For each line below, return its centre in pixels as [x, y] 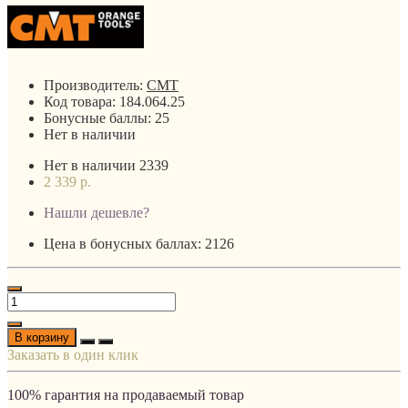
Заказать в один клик [73, 354]
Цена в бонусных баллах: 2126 [139, 243]
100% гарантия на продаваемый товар [126, 394]
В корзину [42, 337]
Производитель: [95, 85]
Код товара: [82, 101]
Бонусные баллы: [99, 117]
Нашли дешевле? [97, 212]
